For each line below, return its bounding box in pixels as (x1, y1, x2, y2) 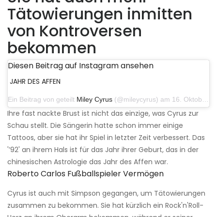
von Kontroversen (7, 20, 142, 42)
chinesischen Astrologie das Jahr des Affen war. (7, 157, 168, 167)
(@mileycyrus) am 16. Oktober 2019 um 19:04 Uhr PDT (112, 95, 202, 104)
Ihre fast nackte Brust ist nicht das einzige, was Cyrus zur (7, 108, 199, 119)
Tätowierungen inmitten (7, 3, 192, 25)
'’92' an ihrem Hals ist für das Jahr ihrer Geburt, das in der (7, 145, 199, 155)
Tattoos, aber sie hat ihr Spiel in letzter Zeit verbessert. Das (7, 133, 205, 143)
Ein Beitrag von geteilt (8, 95, 77, 104)
